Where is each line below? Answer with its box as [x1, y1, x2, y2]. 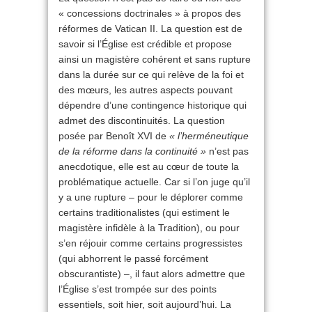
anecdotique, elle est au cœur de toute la [58, 161, 239, 173]
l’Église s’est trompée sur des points [58, 283, 217, 295]
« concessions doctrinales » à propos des [58, 8, 241, 19]
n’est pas [206, 146, 249, 157]
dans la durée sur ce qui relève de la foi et [58, 69, 244, 81]
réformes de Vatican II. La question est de [58, 23, 242, 35]
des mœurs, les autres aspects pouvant [58, 84, 233, 96]
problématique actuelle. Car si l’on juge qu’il [58, 176, 250, 188]
